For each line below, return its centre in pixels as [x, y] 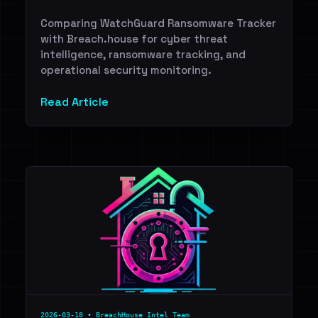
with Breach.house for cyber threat [134, 39]
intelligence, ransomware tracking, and [143, 54]
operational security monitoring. [126, 70]
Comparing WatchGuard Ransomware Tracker [158, 23]
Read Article [75, 102]
